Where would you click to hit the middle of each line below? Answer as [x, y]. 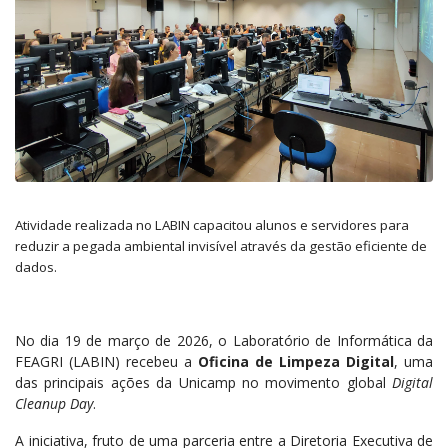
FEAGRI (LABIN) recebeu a [106, 361]
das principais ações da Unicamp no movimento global [203, 382]
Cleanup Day [54, 403]
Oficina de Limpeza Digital [296, 361]
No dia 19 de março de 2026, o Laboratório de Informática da [224, 340]
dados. [36, 266]
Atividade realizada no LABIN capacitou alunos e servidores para [212, 224]
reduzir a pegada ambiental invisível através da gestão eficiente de [221, 245]
